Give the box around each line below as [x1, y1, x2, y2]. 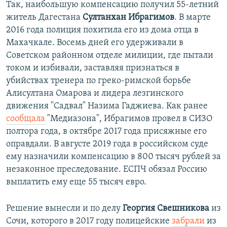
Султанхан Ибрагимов [83, 13, 174, 23]
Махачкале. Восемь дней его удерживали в [6, 38, 183, 48]
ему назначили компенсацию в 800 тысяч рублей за [6, 152, 221, 162]
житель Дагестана [6, 13, 83, 23]
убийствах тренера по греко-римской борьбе [6, 76, 191, 86]
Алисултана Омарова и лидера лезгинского [6, 89, 183, 99]
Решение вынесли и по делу [6, 204, 123, 214]
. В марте [174, 13, 211, 23]
